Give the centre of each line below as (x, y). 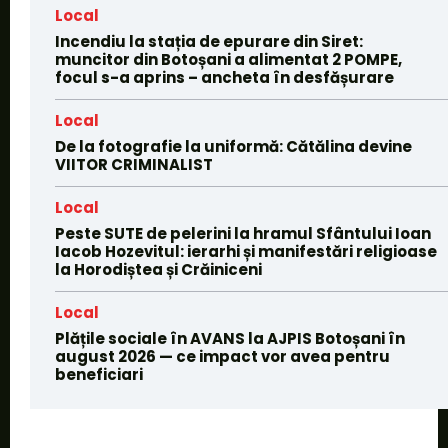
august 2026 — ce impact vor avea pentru (222, 357)
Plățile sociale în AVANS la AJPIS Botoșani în (230, 339)
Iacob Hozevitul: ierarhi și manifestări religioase (246, 252)
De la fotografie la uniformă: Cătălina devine (233, 147)
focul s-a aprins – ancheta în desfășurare (224, 78)
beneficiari (99, 375)
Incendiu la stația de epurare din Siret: (209, 42)
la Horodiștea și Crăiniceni (158, 270)
